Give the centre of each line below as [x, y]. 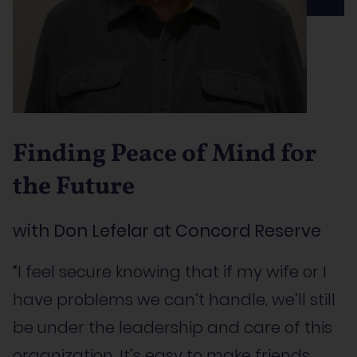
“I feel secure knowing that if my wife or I [170, 271]
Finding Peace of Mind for [165, 154]
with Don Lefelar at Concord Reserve [167, 230]
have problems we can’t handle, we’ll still [174, 299]
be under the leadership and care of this [173, 327]
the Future [74, 187]
